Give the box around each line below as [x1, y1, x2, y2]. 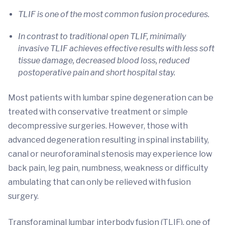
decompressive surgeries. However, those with [8, 121, 188, 131]
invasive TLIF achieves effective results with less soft [18, 44, 214, 53]
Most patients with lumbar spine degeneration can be [8, 93, 213, 102]
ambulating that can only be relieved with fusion [8, 177, 191, 187]
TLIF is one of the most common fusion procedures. [18, 10, 209, 19]
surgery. [8, 191, 39, 201]
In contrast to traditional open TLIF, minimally [18, 32, 186, 41]
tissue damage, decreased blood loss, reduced [18, 56, 190, 65]
